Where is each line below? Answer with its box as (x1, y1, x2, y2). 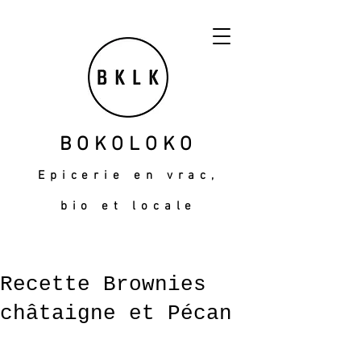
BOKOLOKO (60, 134, 197, 156)
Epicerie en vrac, (37, 168, 220, 183)
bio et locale (60, 199, 197, 214)
